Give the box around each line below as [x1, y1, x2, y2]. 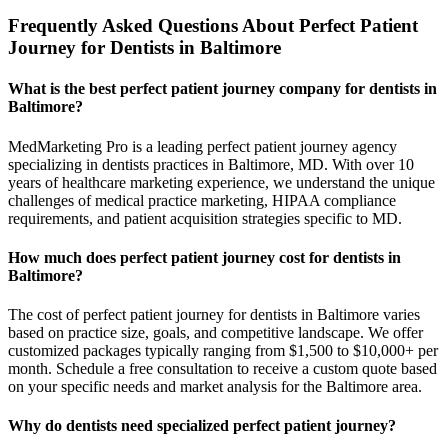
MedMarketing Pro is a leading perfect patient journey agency [8, 137, 397, 155]
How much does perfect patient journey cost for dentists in [8, 248, 401, 266]
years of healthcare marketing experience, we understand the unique [8, 173, 435, 191]
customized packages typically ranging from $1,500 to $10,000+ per [8, 342, 438, 360]
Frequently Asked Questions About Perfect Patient [8, 15, 418, 37]
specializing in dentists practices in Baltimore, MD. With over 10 [8, 155, 414, 173]
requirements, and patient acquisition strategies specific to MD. [8, 209, 402, 227]
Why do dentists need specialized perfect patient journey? [8, 417, 396, 435]
